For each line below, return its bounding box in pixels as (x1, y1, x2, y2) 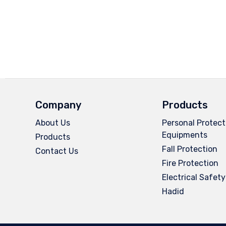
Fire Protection (162, 158, 219, 168)
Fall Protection (162, 144, 218, 154)
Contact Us (35, 146, 78, 156)
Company (35, 99, 81, 111)
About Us (35, 118, 70, 128)
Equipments (162, 130, 208, 140)
